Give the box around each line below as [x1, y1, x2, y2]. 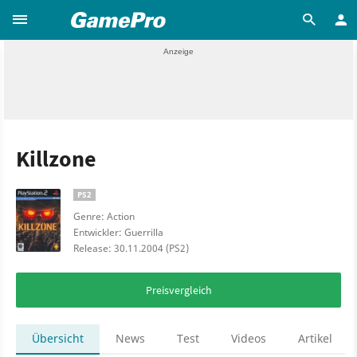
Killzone [16, 144, 96, 173]
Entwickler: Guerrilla [73, 226, 163, 239]
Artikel [298, 331, 332, 346]
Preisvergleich [145, 283, 212, 297]
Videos [231, 331, 266, 346]
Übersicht [32, 331, 84, 346]
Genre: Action [73, 210, 135, 223]
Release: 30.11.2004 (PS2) [73, 241, 189, 255]
